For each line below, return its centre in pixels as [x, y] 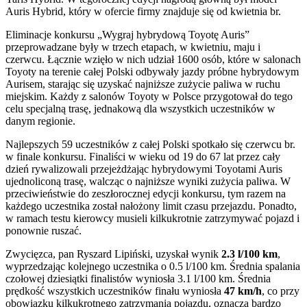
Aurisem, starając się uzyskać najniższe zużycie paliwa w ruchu [143, 84]
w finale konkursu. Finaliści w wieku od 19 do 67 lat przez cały [143, 156]
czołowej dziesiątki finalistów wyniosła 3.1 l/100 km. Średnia [138, 278]
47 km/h [243, 291]
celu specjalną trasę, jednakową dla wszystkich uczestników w [140, 108]
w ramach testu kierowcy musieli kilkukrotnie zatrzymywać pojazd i [152, 218]
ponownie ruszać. [44, 230]
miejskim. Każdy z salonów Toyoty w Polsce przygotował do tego [149, 96]
